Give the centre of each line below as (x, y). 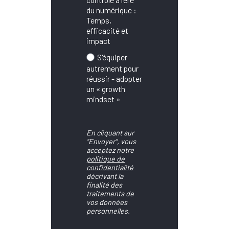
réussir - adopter (114, 79)
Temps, (99, 20)
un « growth (106, 89)
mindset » (103, 99)
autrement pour (112, 68)
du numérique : (111, 10)
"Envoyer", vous (111, 142)
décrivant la (105, 176)
